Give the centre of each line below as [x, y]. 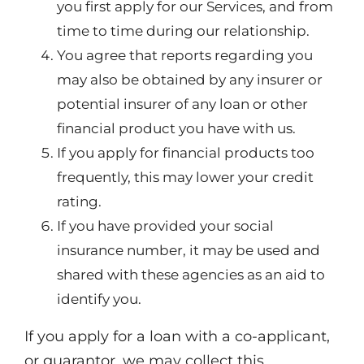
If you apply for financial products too [186, 153]
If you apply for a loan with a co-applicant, [177, 336]
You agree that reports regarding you [185, 55]
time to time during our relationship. [183, 31]
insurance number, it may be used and [188, 250]
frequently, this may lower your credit [185, 177]
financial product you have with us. [176, 128]
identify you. [99, 299]
